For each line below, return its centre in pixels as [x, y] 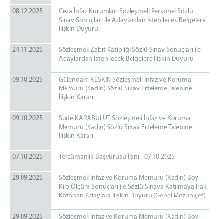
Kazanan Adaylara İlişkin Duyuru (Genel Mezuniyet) [132, 196]
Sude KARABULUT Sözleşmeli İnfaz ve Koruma [125, 119]
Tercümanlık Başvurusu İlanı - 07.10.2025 [117, 157]
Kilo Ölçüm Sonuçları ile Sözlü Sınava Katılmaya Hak [133, 187]
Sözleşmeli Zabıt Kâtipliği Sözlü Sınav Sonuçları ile [130, 50]
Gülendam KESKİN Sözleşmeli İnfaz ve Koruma [125, 80]
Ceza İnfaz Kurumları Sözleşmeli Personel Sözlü [126, 11]
